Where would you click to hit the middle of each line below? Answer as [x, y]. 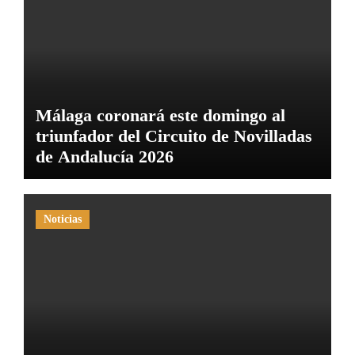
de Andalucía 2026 [104, 156]
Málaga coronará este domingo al [160, 115]
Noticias [62, 219]
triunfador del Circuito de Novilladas [174, 136]
